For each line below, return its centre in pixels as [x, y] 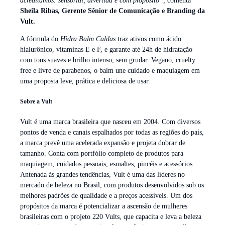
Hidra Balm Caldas [88, 39]
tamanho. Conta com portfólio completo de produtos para [102, 154]
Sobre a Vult [36, 101]
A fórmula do [40, 39]
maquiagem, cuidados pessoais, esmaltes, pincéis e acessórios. [107, 164]
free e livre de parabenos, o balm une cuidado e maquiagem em [110, 71]
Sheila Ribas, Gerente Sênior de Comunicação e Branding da [113, 11]
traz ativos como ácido [148, 39]
